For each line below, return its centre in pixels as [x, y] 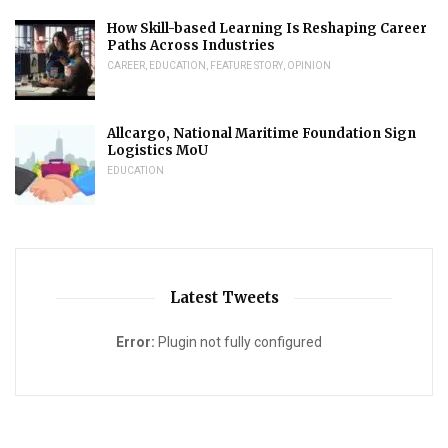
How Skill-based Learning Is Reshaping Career [267, 29]
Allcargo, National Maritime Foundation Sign [261, 134]
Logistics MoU [157, 151]
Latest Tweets [224, 298]
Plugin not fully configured [238, 342]
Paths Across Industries [191, 46]
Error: [135, 342]
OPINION [309, 66]
